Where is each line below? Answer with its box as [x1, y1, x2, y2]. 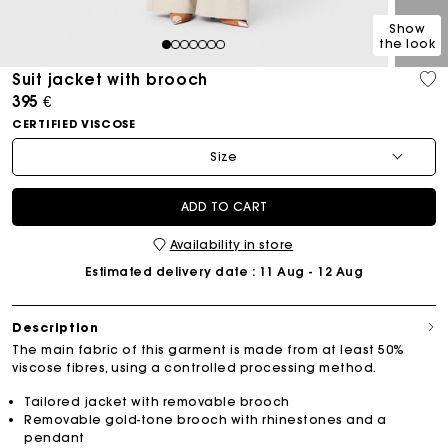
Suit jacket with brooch [12, 69, 209, 89]
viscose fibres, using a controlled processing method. [12, 359, 377, 375]
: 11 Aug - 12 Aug [248, 263, 364, 279]
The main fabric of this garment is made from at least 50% [12, 341, 405, 357]
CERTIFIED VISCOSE [12, 116, 136, 131]
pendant [24, 429, 85, 445]
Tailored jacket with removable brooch [24, 393, 290, 409]
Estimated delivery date [84, 263, 249, 279]
